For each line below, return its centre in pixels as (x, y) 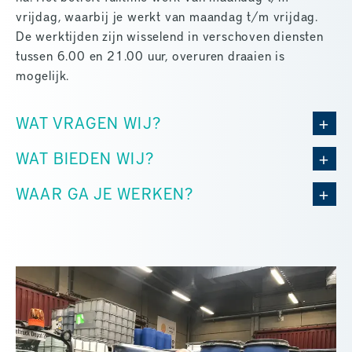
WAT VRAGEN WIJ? (88, 123)
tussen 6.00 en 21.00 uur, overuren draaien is (150, 56)
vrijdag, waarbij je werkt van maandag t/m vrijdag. (167, 16)
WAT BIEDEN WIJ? (85, 158)
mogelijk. (43, 75)
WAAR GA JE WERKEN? (105, 194)
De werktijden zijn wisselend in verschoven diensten (170, 36)
